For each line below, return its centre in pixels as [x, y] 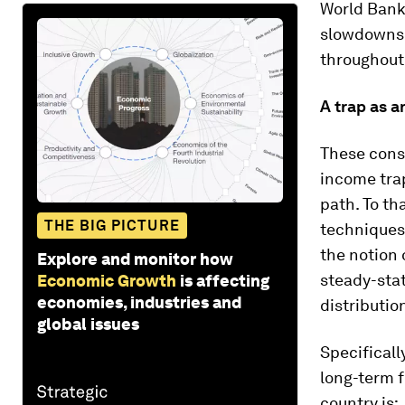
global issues [88, 324]
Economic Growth [107, 280]
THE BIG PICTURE [112, 225]
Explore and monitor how [135, 259]
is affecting [225, 280]
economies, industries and [139, 302]
